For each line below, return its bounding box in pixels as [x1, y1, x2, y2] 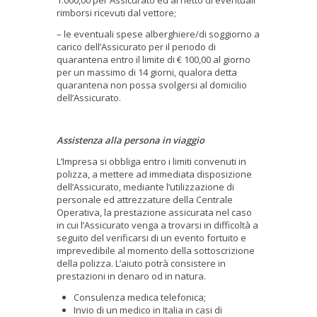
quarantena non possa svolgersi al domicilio [57, 78, 247, 91]
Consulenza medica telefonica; [74, 290, 207, 304]
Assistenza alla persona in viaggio [57, 133, 206, 146]
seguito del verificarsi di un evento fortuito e [57, 231, 246, 244]
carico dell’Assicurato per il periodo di [57, 40, 216, 53]
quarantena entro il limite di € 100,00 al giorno [57, 52, 250, 66]
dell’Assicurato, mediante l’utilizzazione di [57, 180, 234, 193]
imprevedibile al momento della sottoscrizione [57, 243, 255, 257]
